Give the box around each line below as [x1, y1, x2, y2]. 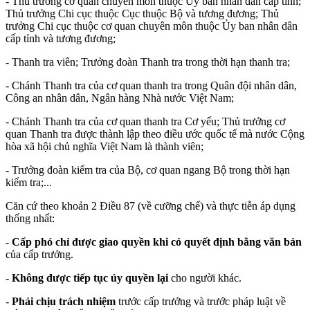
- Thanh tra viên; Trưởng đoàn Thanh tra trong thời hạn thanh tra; [6, 55, 290, 68]
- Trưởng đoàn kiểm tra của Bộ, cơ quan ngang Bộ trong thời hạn [6, 163, 290, 176]
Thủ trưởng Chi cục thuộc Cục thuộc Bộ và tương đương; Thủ [6, 7, 279, 19]
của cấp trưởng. [6, 248, 73, 260]
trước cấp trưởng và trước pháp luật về [116, 295, 286, 307]
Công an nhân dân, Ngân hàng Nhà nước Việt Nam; [6, 91, 234, 104]
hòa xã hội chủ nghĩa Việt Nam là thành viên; [6, 140, 203, 152]
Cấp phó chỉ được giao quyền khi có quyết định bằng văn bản [12, 235, 302, 248]
